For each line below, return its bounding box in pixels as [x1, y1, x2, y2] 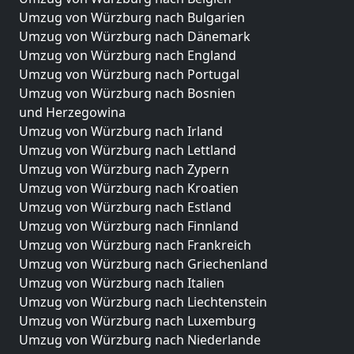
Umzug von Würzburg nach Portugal [19, 66, 239, 83]
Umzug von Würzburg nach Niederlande [19, 331, 261, 348]
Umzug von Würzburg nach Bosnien [19, 85, 235, 102]
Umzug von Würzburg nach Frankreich [19, 236, 251, 254]
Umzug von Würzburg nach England [19, 47, 236, 64]
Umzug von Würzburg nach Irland [19, 122, 223, 140]
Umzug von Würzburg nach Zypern [19, 160, 229, 178]
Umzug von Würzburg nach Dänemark [19, 28, 250, 45]
